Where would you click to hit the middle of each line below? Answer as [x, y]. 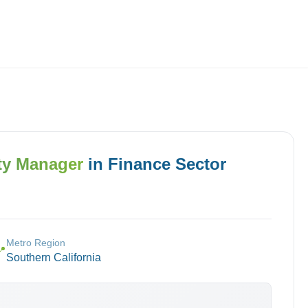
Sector [198, 164]
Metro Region [36, 243]
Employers [98, 45]
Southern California [54, 257]
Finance [139, 164]
